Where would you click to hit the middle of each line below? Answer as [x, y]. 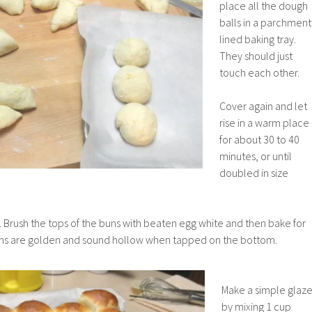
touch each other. [259, 72]
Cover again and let [263, 106]
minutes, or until [256, 156]
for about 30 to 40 [259, 139]
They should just [256, 55]
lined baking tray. [259, 39]
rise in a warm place [264, 122]
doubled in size [254, 172]
